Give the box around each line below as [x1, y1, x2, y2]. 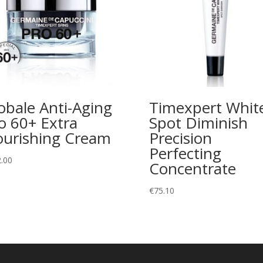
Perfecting [149, 143, 221, 164]
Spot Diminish [149, 112, 248, 134]
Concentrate [149, 158, 236, 180]
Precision [149, 127, 212, 149]
